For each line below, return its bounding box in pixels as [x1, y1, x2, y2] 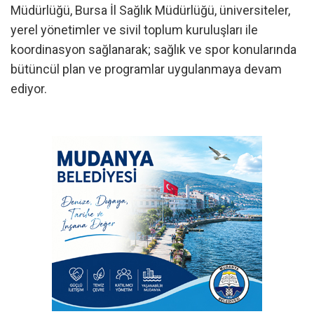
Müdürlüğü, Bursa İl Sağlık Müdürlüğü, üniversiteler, [11, 2, 290, 18]
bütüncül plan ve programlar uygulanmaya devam [11, 61, 282, 76]
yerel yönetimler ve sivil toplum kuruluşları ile [11, 22, 258, 37]
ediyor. [11, 81, 47, 96]
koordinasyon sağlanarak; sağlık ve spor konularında [11, 41, 296, 57]
